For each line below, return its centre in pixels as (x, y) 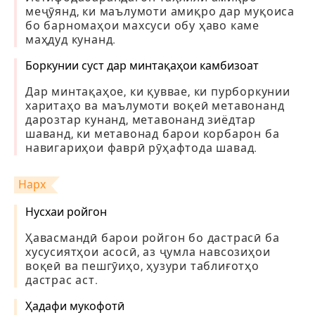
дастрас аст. (62, 280)
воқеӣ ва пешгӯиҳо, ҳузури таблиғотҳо (142, 266)
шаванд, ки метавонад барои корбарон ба (153, 134)
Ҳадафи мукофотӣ (75, 306)
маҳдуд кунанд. (71, 40)
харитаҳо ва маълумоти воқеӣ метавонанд (155, 106)
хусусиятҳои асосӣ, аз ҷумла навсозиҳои (148, 252)
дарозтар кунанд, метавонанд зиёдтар (141, 120)
